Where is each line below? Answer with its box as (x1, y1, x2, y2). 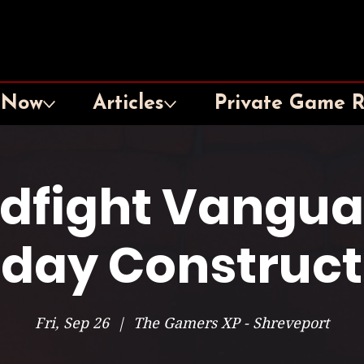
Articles (93, 93, 165, 114)
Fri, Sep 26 (34, 314, 109, 331)
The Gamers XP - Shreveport (132, 314, 329, 331)
